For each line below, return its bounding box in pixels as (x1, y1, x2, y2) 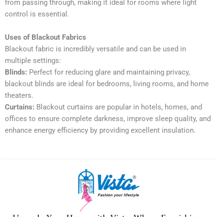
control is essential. (5, 9, 69, 18)
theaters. (5, 91, 33, 100)
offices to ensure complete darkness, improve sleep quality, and (5, 114, 211, 123)
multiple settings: (5, 56, 61, 65)
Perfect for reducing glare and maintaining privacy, (27, 67, 190, 77)
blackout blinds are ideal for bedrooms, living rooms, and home (5, 79, 209, 88)
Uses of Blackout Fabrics (5, 32, 86, 42)
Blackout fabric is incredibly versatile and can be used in (5, 44, 186, 53)
